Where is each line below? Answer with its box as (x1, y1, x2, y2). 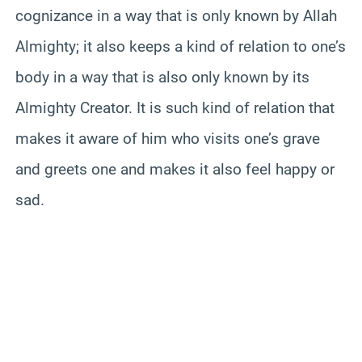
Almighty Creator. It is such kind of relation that (15, 98, 335, 117)
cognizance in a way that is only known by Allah (15, 6, 337, 25)
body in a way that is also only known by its (15, 67, 309, 86)
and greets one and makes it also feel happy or (15, 159, 335, 179)
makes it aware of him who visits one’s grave (15, 128, 320, 148)
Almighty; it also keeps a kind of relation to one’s (15, 36, 346, 56)
